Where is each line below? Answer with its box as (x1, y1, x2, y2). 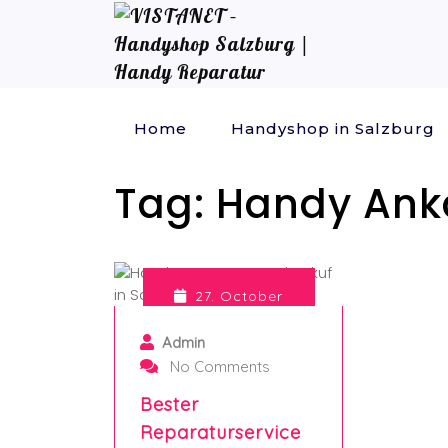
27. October (195, 287, 284, 305)
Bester (140, 393, 199, 416)
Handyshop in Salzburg (231, 119, 435, 138)
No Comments (166, 357, 270, 376)
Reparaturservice (140, 421, 301, 444)
